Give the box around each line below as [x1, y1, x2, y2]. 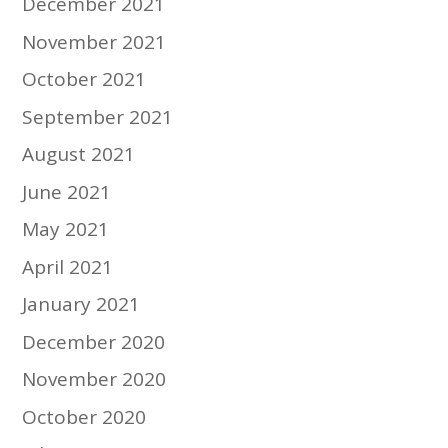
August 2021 [22, 141, 136, 167]
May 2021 [22, 216, 110, 242]
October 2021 [22, 66, 147, 92]
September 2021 [22, 103, 174, 130]
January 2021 [22, 291, 141, 317]
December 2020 [22, 328, 166, 355]
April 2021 [22, 253, 114, 280]
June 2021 [22, 178, 112, 205]
